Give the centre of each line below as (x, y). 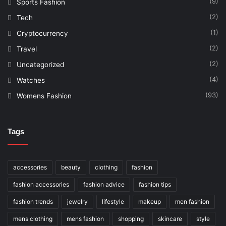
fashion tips (155, 184)
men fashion (192, 201)
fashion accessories (41, 184)
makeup (150, 201)
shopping (131, 218)
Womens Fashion (44, 96)
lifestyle (113, 201)
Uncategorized (40, 64)
